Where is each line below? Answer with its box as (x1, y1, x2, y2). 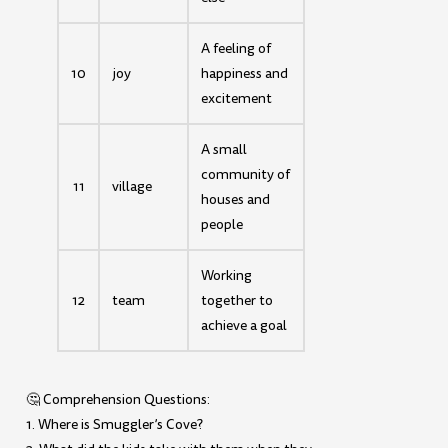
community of (201, 164, 291, 184)
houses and (201, 189, 271, 209)
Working (201, 265, 253, 285)
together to (201, 290, 274, 310)
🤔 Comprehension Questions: (26, 389, 211, 409)
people (201, 214, 244, 234)
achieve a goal (201, 315, 288, 335)
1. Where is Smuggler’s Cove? (26, 414, 204, 434)
